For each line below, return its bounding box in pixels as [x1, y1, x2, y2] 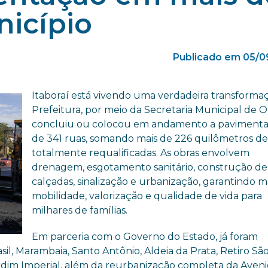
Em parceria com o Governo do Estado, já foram [32, 230, 258, 242]
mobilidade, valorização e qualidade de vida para [32, 190, 263, 202]
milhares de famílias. [32, 204, 128, 216]
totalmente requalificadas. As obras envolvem [32, 147, 250, 159]
